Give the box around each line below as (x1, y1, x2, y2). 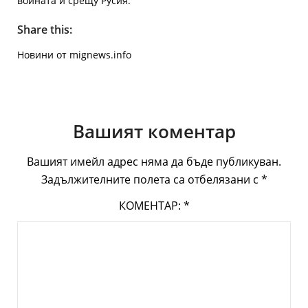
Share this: (17, 22, 72, 37)
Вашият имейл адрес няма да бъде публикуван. (27, 154, 281, 169)
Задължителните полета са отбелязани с (41, 172, 261, 187)
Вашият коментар (72, 119, 236, 144)
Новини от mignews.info (17, 48, 131, 61)
